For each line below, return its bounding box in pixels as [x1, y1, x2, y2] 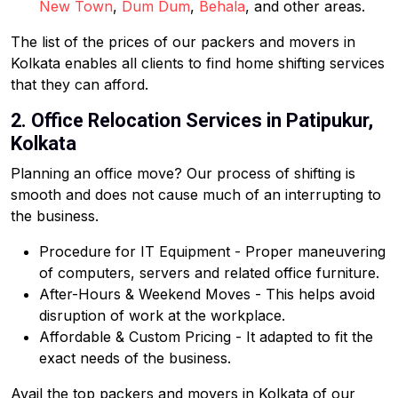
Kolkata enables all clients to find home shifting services [11, 54, 385, 72]
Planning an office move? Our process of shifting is [11, 164, 355, 182]
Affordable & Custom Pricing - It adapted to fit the [39, 328, 373, 346]
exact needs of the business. [39, 349, 231, 367]
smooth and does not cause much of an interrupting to [11, 186, 381, 203]
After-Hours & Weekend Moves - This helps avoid [39, 285, 375, 303]
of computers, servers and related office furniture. [39, 264, 379, 282]
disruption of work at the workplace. [39, 306, 285, 324]
